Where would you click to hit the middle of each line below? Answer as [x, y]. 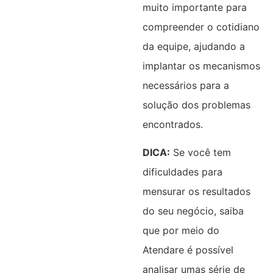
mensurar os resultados [196, 191]
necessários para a [186, 85]
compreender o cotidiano [201, 27]
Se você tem [200, 152]
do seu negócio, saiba [193, 211]
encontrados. [172, 124]
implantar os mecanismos [201, 66]
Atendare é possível [188, 250]
